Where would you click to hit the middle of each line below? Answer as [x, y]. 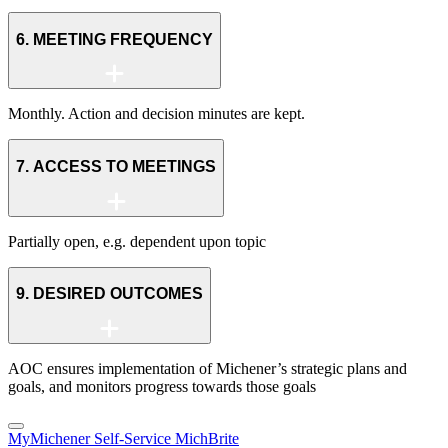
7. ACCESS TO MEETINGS [116, 166]
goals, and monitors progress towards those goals [162, 386]
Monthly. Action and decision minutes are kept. [156, 114]
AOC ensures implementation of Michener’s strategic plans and [207, 368]
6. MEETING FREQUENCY [114, 39]
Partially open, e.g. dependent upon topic [137, 241]
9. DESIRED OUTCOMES [109, 294]
